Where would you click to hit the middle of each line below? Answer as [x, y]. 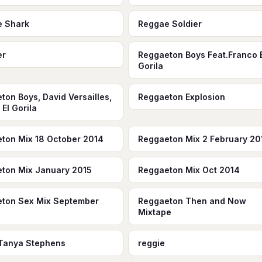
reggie [151, 243]
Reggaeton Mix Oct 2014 [189, 170]
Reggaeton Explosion [181, 97]
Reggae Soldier [170, 24]
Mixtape [154, 212]
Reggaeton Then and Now [192, 201]
